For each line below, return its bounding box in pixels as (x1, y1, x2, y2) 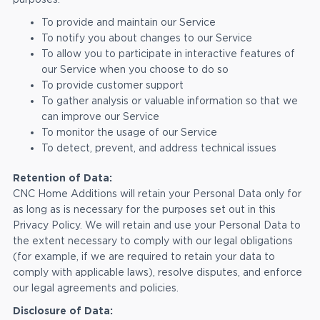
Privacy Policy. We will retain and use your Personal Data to (12, 219, 301, 231)
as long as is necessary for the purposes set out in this (12, 204, 276, 216)
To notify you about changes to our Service (41, 32, 252, 44)
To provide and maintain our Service (41, 16, 216, 29)
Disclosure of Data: (12, 305, 113, 317)
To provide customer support (41, 79, 184, 91)
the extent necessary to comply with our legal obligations (12, 235, 293, 247)
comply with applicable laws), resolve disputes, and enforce (12, 266, 302, 279)
